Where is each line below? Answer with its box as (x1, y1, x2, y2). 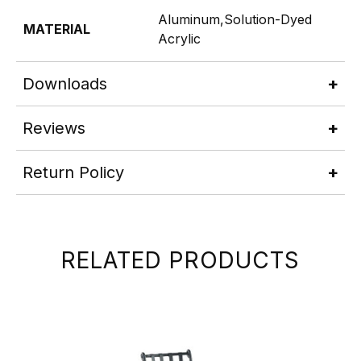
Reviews (23, 118, 85, 138)
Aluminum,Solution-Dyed (158, 10, 312, 27)
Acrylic (158, 30, 201, 47)
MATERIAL (23, 20, 90, 37)
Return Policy (23, 162, 124, 182)
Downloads (23, 73, 107, 93)
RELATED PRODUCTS (61, 246, 300, 274)
